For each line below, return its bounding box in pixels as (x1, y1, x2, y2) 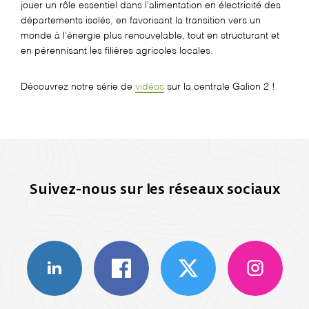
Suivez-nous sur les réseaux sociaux (29, 182, 280, 197)
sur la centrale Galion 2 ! (164, 81, 275, 92)
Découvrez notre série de (21, 81, 135, 92)
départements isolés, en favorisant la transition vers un (21, 15, 261, 26)
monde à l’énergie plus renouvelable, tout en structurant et (21, 30, 279, 41)
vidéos (135, 81, 164, 92)
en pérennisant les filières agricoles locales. (21, 46, 216, 56)
